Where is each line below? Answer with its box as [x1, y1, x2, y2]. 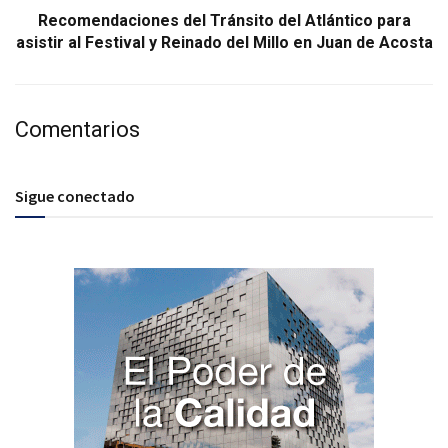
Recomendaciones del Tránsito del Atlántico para [37, 11, 411, 31]
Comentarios [15, 117, 140, 143]
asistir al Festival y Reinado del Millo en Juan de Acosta [15, 33, 433, 53]
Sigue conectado [15, 186, 135, 207]
